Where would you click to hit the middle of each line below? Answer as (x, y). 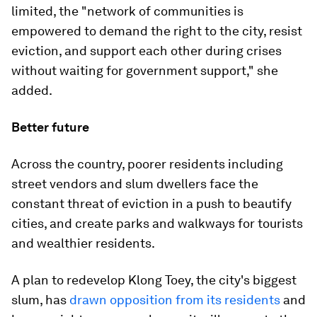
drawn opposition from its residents (175, 300)
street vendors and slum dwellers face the (135, 184)
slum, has (40, 300)
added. (32, 90)
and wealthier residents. (83, 243)
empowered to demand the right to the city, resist (157, 31)
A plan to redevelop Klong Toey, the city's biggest (154, 280)
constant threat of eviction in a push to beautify (151, 203)
